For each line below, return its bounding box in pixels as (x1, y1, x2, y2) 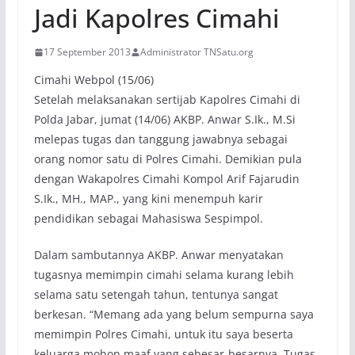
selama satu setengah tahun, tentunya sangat (33, 287, 278, 302)
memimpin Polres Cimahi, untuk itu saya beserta (33, 326, 293, 342)
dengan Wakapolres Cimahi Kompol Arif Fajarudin (33, 171, 300, 186)
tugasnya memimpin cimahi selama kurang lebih (33, 267, 294, 282)
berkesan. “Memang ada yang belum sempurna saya (33, 307, 314, 322)
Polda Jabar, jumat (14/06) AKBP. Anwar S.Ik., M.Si (33, 112, 296, 127)
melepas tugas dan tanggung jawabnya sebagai (33, 132, 288, 147)
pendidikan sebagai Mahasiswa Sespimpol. (33, 211, 263, 226)
